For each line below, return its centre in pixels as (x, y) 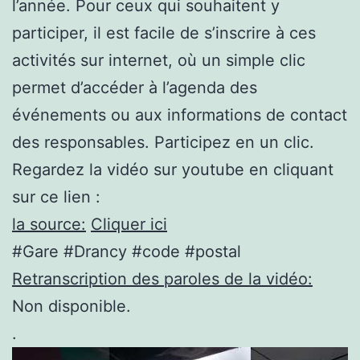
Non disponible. (72, 306)
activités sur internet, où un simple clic (159, 60)
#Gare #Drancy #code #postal (127, 251)
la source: (49, 224)
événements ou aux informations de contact (180, 115)
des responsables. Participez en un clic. (163, 142)
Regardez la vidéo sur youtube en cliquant (173, 169)
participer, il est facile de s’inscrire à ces (164, 33)
